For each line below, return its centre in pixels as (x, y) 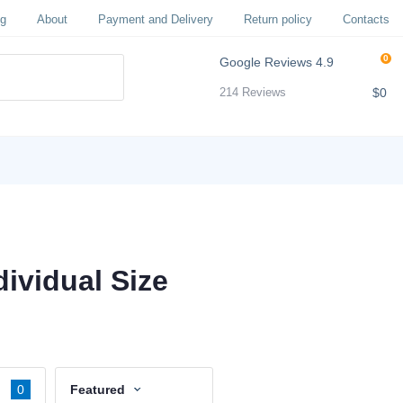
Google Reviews (266, 62)
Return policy (278, 19)
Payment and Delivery (156, 19)
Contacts (366, 19)
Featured (98, 390)
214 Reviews (253, 92)
